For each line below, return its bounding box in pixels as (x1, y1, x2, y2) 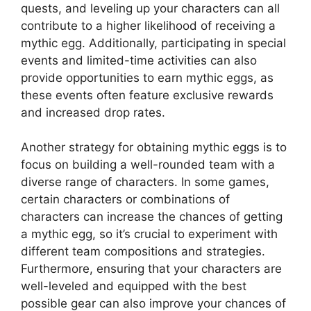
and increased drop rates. (21, 105, 165, 119)
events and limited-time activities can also (21, 53, 257, 67)
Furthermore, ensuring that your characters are (21, 262, 282, 276)
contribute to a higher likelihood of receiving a (21, 18, 276, 33)
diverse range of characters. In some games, (21, 175, 269, 189)
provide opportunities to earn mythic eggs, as (21, 70, 274, 85)
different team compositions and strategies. (21, 244, 265, 258)
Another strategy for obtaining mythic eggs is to (21, 140, 287, 154)
